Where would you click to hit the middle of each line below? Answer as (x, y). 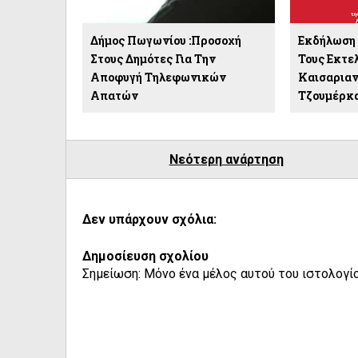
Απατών (114, 95)
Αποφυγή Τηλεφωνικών (158, 77)
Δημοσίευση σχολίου (145, 256)
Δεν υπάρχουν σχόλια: (149, 219)
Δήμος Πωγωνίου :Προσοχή (166, 40)
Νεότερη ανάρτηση (226, 159)
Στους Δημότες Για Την (153, 58)
